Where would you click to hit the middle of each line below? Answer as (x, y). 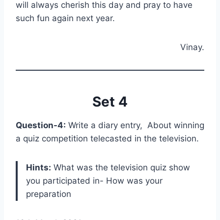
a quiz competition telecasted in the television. (107, 138)
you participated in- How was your (94, 181)
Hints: (39, 167)
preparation (49, 194)
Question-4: (41, 125)
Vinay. (192, 47)
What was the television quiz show (121, 167)
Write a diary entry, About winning (135, 125)
